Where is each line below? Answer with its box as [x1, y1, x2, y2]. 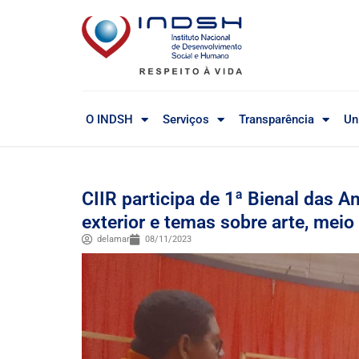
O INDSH [86, 112, 133, 127]
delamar [97, 234, 130, 245]
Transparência [239, 112, 314, 127]
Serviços [163, 112, 209, 127]
